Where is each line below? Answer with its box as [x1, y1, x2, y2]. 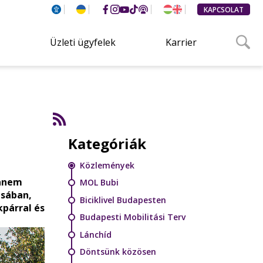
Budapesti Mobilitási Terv [80, 211, 186, 222]
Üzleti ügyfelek [50, 36, 116, 49]
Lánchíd [80, 228, 112, 240]
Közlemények [80, 159, 134, 171]
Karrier [166, 36, 197, 49]
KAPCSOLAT [204, 4, 244, 15]
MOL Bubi [80, 177, 119, 188]
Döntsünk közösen [80, 246, 156, 257]
